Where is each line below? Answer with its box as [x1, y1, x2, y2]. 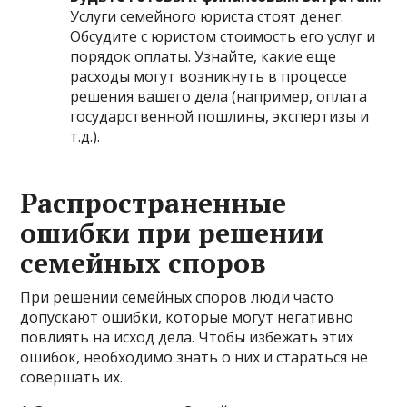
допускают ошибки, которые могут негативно [20, 306, 354, 327]
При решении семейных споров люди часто [20, 286, 334, 307]
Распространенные [20, 184, 287, 221]
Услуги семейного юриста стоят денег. [70, 5, 344, 26]
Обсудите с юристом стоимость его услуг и [70, 25, 376, 46]
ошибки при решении [20, 213, 324, 251]
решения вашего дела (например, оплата [70, 85, 368, 106]
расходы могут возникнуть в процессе [70, 65, 348, 86]
